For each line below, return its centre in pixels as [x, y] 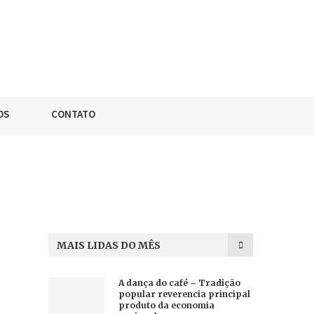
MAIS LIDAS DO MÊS [108, 245]
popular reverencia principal [184, 294]
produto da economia [166, 305]
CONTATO [73, 114]
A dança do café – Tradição [179, 283]
